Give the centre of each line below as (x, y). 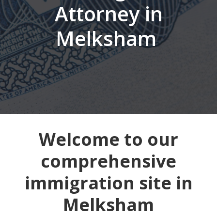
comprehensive (108, 161)
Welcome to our (108, 139)
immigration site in (108, 183)
